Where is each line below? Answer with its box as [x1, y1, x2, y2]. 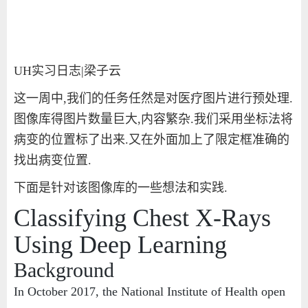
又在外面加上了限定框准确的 [129, 133, 289, 147]
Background [14, 258, 114, 282]
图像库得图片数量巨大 [14, 112, 137, 126]
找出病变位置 [14, 153, 88, 168]
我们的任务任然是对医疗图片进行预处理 [67, 91, 289, 106]
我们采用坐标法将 [194, 112, 293, 126]
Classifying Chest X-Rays [14, 204, 271, 232]
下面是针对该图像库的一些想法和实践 [14, 181, 224, 195]
